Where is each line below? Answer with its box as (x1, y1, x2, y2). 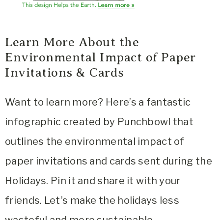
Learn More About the (5, 35, 139, 50)
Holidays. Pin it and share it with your (5, 175, 181, 187)
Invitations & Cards (5, 65, 124, 80)
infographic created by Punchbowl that (5, 116, 194, 128)
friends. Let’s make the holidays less (5, 194, 180, 207)
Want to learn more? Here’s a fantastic (5, 96, 191, 109)
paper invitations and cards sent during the (5, 155, 212, 167)
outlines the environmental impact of (5, 136, 185, 148)
